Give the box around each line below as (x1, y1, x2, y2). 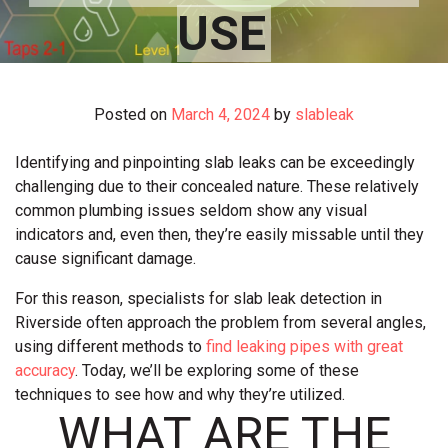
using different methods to (15, 337, 206, 357)
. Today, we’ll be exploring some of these (75, 361, 359, 381)
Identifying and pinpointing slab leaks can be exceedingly (15, 153, 415, 173)
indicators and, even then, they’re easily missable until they (15, 225, 424, 245)
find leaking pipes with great (206, 337, 403, 357)
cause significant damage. (15, 249, 196, 269)
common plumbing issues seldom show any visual (15, 201, 367, 221)
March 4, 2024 (171, 105, 270, 125)
